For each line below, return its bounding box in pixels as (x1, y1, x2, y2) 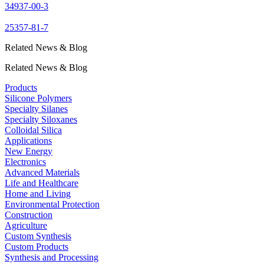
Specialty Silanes (5, 104, 68, 114)
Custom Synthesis (5, 231, 71, 241)
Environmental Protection (5, 199, 100, 209)
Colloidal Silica (5, 125, 62, 135)
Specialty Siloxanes (5, 114, 77, 124)
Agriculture (5, 220, 47, 230)
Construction (5, 210, 52, 220)
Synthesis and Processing (5, 252, 98, 262)
